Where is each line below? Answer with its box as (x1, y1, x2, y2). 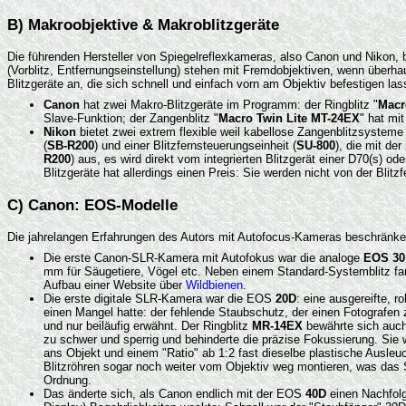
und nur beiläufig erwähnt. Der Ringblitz (43, 319, 252, 333)
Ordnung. (43, 373, 92, 388)
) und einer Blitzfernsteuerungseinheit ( (94, 139, 296, 153)
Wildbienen (186, 278, 243, 293)
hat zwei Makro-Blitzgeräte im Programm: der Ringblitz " (80, 98, 378, 112)
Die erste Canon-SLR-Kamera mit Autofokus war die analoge (43, 251, 363, 266)
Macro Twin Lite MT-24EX (218, 111, 360, 126)
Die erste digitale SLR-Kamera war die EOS (43, 292, 275, 306)
